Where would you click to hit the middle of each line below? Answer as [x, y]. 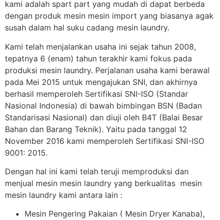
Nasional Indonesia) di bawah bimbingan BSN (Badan [103, 105]
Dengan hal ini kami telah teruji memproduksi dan [97, 171]
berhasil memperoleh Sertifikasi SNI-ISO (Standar [96, 94]
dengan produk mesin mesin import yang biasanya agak [109, 16]
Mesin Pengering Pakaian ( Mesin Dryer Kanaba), [115, 214]
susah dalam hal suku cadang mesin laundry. [87, 28]
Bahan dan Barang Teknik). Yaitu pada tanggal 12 [96, 129]
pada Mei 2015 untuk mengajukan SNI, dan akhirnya [101, 82]
